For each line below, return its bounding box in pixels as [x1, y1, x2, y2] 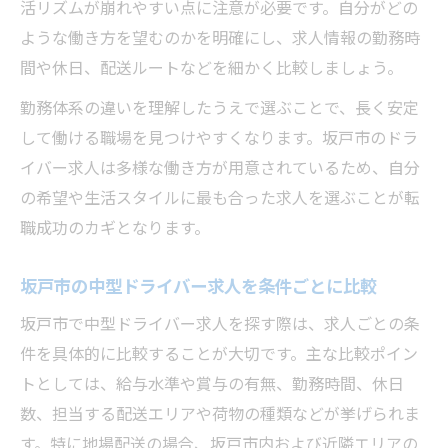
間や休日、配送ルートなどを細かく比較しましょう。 [20, 55, 403, 79]
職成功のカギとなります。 [20, 215, 210, 239]
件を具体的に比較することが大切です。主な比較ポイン [20, 341, 418, 365]
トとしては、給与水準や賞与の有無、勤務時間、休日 [20, 371, 404, 395]
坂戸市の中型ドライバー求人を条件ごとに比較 [20, 272, 377, 298]
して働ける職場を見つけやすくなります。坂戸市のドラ [20, 125, 418, 149]
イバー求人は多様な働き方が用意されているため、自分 [20, 155, 420, 179]
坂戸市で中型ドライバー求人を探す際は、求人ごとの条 [20, 311, 420, 335]
